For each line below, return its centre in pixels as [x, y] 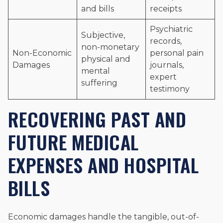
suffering [99, 83]
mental [96, 71]
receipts [166, 9]
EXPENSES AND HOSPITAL [104, 165]
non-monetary [110, 47]
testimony [170, 89]
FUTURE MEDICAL [73, 142]
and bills [98, 9]
